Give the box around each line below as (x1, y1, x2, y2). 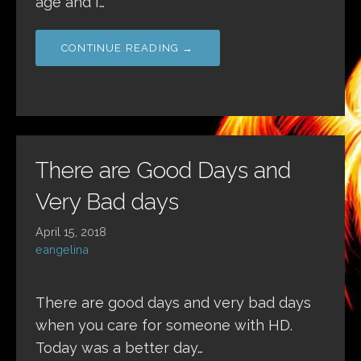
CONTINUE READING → (61, 42, 194, 55)
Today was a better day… (35, 339, 203, 357)
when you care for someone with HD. (35, 317, 293, 334)
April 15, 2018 (35, 225, 106, 239)
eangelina (35, 243, 89, 257)
